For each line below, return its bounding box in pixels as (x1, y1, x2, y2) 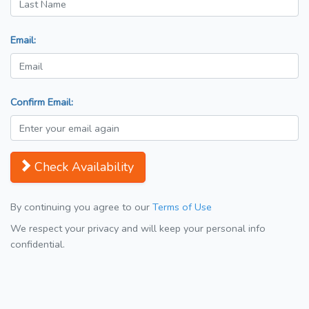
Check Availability (34, 159, 134, 176)
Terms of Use (152, 200, 212, 215)
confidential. (10, 237, 65, 252)
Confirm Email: (10, 95, 73, 110)
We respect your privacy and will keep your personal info (10, 221, 266, 236)
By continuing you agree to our (10, 200, 152, 215)
